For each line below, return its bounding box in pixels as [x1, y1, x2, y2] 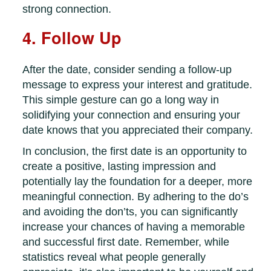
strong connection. [22, 3, 112, 16]
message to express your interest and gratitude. [22, 79, 253, 91]
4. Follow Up [22, 26, 122, 50]
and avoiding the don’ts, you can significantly [22, 206, 238, 218]
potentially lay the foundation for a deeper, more [22, 175, 253, 188]
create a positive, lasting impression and [22, 160, 217, 173]
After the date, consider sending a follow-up [22, 64, 232, 76]
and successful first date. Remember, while [22, 236, 230, 249]
